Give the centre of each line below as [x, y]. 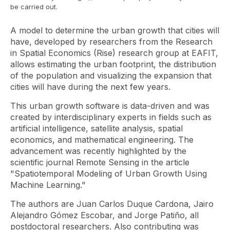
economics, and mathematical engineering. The [102, 140]
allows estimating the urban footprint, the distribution [113, 64]
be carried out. [34, 7]
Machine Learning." [49, 185]
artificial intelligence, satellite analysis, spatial [97, 128]
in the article [164, 162]
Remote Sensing [108, 162]
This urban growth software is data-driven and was [110, 106]
